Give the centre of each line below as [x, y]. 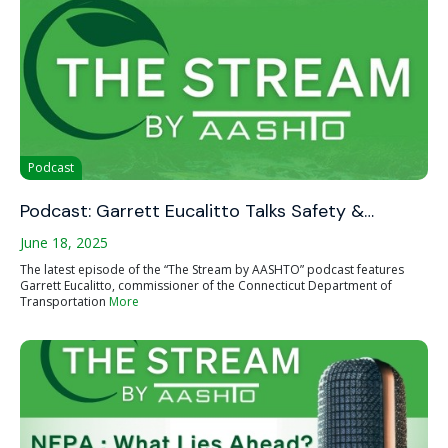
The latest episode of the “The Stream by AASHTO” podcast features [212, 269]
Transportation [64, 301]
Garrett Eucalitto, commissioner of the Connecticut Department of [206, 285]
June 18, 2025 [64, 242]
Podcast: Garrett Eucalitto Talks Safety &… [197, 211]
